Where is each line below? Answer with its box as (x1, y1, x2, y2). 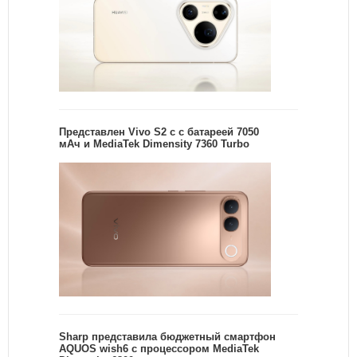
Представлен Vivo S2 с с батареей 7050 (59, 125, 259, 138)
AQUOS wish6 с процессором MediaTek (59, 342, 259, 355)
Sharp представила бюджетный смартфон (59, 330, 276, 343)
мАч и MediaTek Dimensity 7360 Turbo (59, 137, 249, 150)
